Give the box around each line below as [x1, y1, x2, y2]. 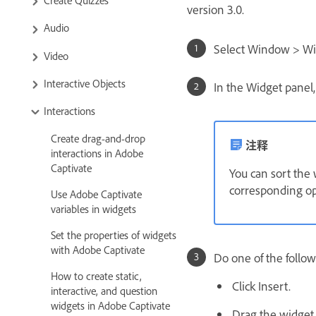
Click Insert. [232, 276, 291, 294]
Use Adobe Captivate [51, 186, 142, 202]
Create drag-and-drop [51, 130, 145, 146]
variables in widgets [51, 201, 136, 217]
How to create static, [51, 268, 142, 284]
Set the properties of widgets [51, 227, 176, 243]
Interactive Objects [44, 75, 126, 90]
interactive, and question [51, 283, 157, 298]
